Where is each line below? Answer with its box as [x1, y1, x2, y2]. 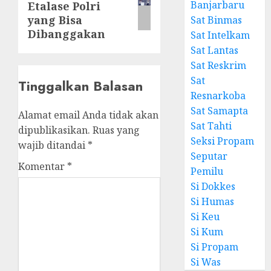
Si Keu [191, 209, 220, 223]
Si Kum [191, 224, 224, 238]
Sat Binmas [191, 13, 243, 27]
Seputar [191, 149, 228, 163]
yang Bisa [28, 12, 82, 27]
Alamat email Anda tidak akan [18, 108, 158, 122]
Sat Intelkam [191, 28, 250, 42]
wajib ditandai [18, 138, 88, 152]
